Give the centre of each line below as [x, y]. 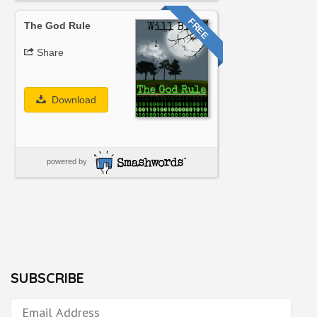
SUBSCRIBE [47, 277]
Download [72, 99]
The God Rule [57, 25]
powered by [67, 162]
